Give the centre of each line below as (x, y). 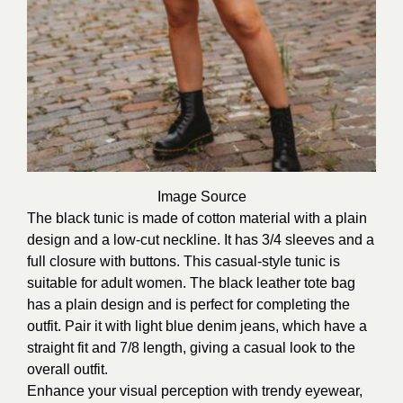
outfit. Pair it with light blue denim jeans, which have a (197, 326)
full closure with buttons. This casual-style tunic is (184, 261)
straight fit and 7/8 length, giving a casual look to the (191, 347)
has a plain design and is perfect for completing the (188, 304)
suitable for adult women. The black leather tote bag (191, 282)
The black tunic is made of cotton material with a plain (197, 218)
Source (223, 196)
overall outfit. (67, 369)
